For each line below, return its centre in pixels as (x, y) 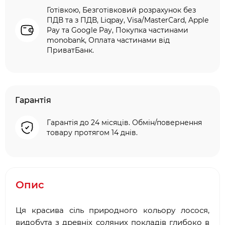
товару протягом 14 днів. (92, 133)
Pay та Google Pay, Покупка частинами (118, 30)
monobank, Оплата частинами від (108, 40)
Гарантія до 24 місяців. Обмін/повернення (124, 123)
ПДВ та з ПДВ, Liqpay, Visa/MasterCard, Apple (128, 20)
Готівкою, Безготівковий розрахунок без (121, 10)
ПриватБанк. (70, 50)
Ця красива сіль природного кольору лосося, (113, 210)
